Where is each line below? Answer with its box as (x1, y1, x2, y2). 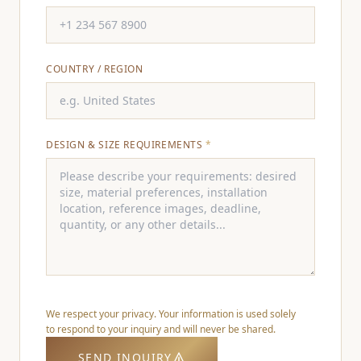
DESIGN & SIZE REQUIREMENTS (46, 138, 206, 152)
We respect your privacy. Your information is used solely (46, 307, 296, 322)
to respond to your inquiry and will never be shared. (46, 322, 276, 337)
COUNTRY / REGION (46, 62, 143, 77)
